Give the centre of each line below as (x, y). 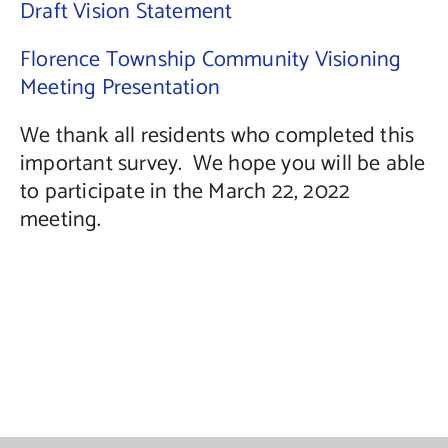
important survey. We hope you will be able (222, 163)
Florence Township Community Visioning (210, 59)
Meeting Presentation (119, 87)
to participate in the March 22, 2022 (185, 191)
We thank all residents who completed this (217, 135)
